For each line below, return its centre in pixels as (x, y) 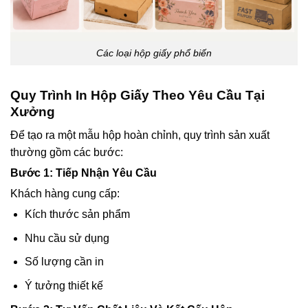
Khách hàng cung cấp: (65, 194)
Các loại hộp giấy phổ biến (154, 53)
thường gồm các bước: (67, 153)
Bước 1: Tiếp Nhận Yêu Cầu (84, 173)
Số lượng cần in (64, 262)
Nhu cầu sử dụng (67, 238)
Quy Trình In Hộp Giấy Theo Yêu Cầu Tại (137, 95)
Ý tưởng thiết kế (64, 286)
